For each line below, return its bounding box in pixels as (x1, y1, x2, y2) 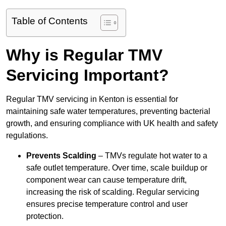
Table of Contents (12, 16, 88, 27)
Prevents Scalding (26, 151, 96, 160)
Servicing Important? (6, 66, 169, 85)
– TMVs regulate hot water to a (96, 151, 207, 160)
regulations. (6, 131, 48, 140)
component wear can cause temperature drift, (26, 176, 187, 185)
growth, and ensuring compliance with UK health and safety (6, 119, 218, 128)
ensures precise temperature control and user (26, 200, 188, 209)
